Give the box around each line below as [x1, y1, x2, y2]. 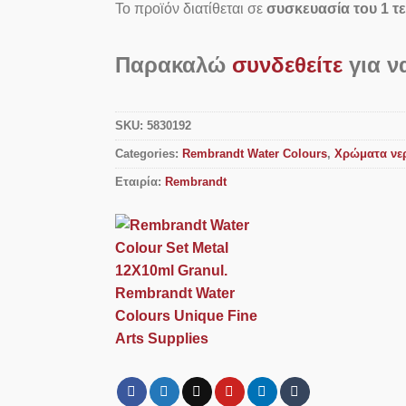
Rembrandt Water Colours [182, 146, 327, 160]
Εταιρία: [115, 174, 161, 188]
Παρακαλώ [115, 53, 232, 78]
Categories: [115, 146, 182, 160]
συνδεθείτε [232, 53, 343, 78]
